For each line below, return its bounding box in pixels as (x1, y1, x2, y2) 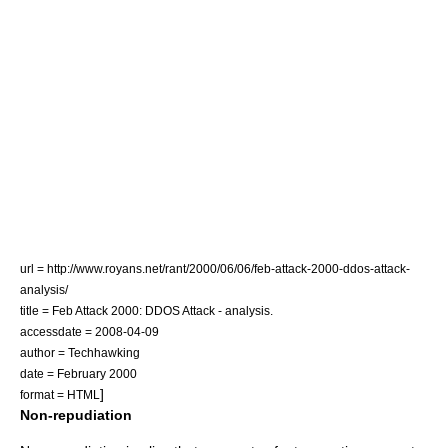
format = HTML (20, 388, 100, 401)
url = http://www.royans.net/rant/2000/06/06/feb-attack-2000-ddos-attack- (20, 262, 410, 275)
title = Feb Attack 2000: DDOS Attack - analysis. (20, 304, 273, 317)
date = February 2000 (20, 367, 137, 380)
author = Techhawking (20, 346, 140, 359)
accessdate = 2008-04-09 (20, 325, 159, 338)
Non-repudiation (20, 407, 132, 423)
